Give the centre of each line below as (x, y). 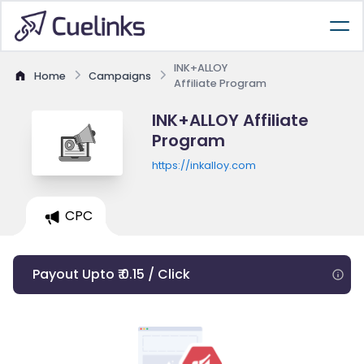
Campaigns (120, 76)
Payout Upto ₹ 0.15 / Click (111, 274)
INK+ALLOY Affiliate (230, 120)
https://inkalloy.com (204, 165)
